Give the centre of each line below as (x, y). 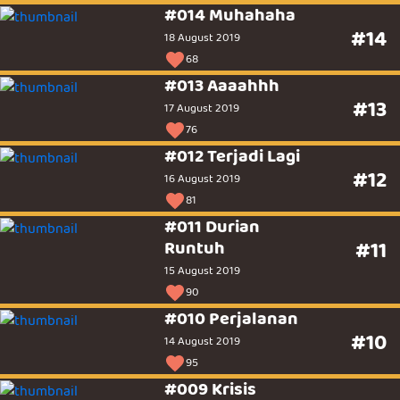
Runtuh (195, 248)
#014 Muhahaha (230, 15)
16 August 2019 (203, 179)
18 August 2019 (203, 38)
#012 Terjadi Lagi (233, 156)
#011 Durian (212, 227)
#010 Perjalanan (232, 319)
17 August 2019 (202, 108)
